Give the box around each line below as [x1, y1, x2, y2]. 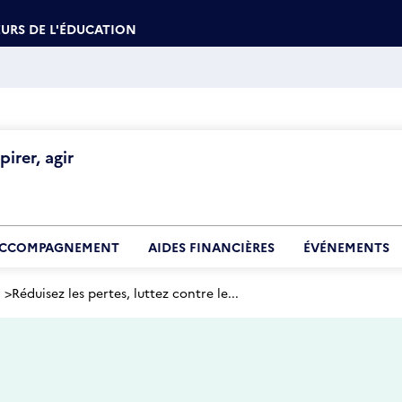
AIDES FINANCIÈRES [148, 238, 275, 256]
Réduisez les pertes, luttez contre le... [12, 284, 239, 301]
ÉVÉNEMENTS [303, 238, 389, 256]
